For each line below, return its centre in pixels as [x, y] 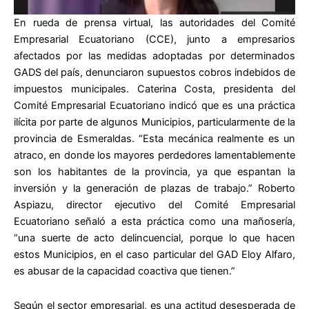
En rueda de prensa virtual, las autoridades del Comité [154, 23]
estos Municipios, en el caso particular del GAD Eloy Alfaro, [154, 255]
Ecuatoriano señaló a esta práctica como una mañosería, [154, 222]
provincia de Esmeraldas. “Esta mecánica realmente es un [154, 139]
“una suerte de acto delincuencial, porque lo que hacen [154, 238]
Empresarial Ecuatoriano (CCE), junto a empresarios [154, 40]
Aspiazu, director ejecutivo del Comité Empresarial [154, 205]
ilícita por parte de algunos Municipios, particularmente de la [154, 122]
